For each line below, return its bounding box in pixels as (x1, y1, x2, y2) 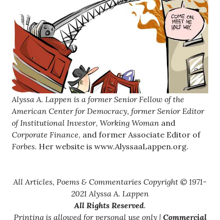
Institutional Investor (20, 118, 96, 128)
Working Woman (100, 118, 159, 128)
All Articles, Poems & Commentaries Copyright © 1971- (13, 177, 207, 187)
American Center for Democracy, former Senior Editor (12, 106, 204, 116)
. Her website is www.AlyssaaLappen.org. (35, 141, 189, 152)
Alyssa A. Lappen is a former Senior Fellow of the (12, 94, 184, 105)
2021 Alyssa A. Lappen (71, 189, 149, 199)
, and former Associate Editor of (79, 130, 200, 140)
